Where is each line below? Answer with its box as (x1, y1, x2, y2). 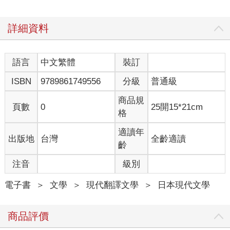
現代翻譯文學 (86, 180, 139, 190)
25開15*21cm (151, 102, 203, 112)
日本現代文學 (157, 180, 210, 190)
